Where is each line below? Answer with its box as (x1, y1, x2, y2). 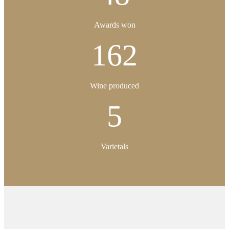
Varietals (101, 142, 128, 151)
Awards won (94, 20, 135, 30)
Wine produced (90, 81, 139, 90)
